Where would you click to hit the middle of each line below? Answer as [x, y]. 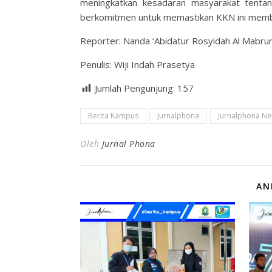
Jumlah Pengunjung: [136, 88]
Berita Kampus [113, 116]
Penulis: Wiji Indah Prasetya [138, 64]
